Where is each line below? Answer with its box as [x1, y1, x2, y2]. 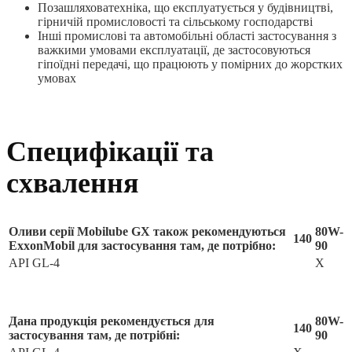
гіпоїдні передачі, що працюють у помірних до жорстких [38, 57, 343, 71]
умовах [38, 71, 76, 85]
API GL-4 [9, 255, 60, 269]
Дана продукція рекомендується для [9, 313, 214, 328]
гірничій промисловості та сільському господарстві [38, 14, 313, 28]
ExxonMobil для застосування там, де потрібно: [9, 238, 276, 252]
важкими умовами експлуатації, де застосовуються [38, 42, 310, 57]
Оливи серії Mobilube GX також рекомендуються [9, 224, 286, 238]
